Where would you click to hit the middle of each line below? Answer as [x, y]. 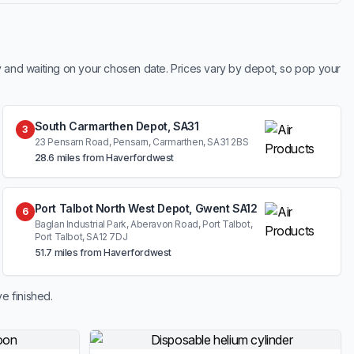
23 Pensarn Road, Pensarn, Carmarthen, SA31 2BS [141, 142]
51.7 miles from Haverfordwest [103, 252]
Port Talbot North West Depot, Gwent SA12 [146, 208]
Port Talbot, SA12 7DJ [81, 237]
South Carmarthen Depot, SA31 [117, 126]
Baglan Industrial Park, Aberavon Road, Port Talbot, [143, 224]
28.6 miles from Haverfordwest [104, 158]
